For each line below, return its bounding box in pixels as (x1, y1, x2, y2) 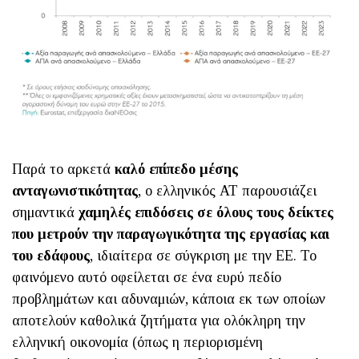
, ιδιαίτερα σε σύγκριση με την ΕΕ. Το (90, 247, 317, 264)
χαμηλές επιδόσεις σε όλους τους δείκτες (79, 204, 333, 220)
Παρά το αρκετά (12, 160, 115, 177)
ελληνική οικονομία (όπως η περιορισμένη (12, 333, 263, 350)
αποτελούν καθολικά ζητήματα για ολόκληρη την (12, 312, 305, 329)
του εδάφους (12, 247, 90, 264)
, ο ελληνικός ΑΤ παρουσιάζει (138, 182, 317, 199)
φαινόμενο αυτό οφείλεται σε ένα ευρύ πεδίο (12, 268, 281, 285)
